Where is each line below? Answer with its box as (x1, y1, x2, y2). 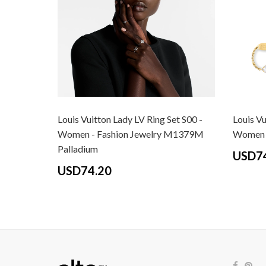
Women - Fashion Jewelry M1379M (58, 128, 204, 140)
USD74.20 (58, 163, 112, 178)
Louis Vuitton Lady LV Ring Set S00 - (58, 113, 202, 125)
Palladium (58, 143, 98, 154)
